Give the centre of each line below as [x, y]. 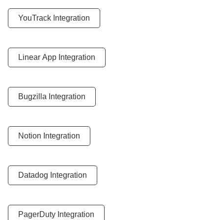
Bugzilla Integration [52, 96]
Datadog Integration [53, 175]
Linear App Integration [57, 57]
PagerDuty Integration [56, 214]
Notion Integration [49, 136]
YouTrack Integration [54, 18]
